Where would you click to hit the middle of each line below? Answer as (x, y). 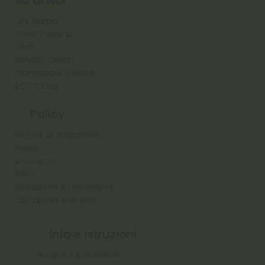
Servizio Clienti (44, 59)
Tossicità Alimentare (79, 255)
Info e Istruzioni (93, 235)
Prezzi (26, 148)
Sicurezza (34, 161)
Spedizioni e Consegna (63, 187)
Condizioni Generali (56, 200)
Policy (48, 114)
